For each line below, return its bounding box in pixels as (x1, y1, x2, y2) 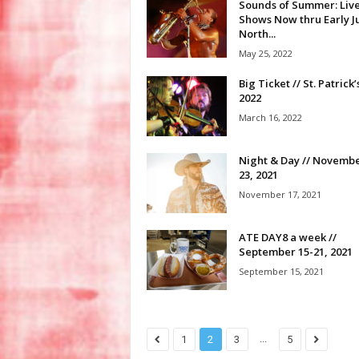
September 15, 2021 (238, 265, 324, 277)
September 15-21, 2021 (238, 244, 353, 259)
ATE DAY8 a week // (238, 230, 337, 244)
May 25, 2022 (238, 47, 292, 59)
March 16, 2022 (238, 111, 302, 123)
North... (238, 26, 276, 41)
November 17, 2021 (238, 188, 321, 200)
